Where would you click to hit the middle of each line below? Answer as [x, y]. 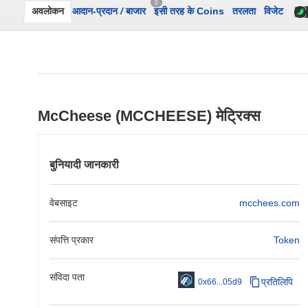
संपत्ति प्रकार [71, 240]
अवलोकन [48, 11]
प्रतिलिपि [277, 282]
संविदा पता [67, 277]
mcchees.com [269, 203]
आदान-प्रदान [96, 11]
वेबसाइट [64, 203]
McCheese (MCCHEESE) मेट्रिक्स [149, 116]
